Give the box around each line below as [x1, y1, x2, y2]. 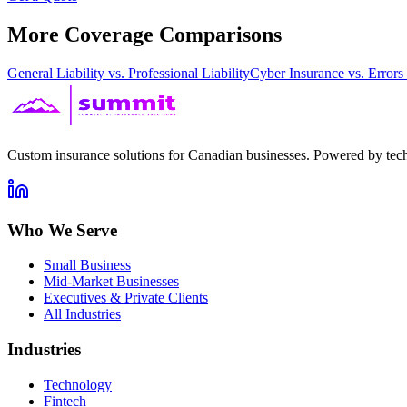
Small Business [44, 257, 131, 273]
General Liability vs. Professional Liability [7, 65, 250, 81]
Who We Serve [7, 220, 117, 240]
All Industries [44, 306, 121, 323]
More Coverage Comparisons [7, 22, 282, 46]
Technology [44, 376, 112, 392]
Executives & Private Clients [44, 290, 208, 306]
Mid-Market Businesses [44, 273, 179, 290]
